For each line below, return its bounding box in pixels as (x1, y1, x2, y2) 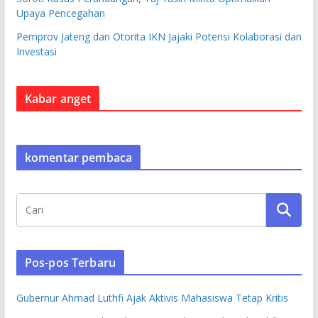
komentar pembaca (24, 149, 133, 165)
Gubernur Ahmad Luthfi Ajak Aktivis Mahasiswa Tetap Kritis (16, 290, 288, 305)
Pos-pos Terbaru (24, 254, 116, 270)
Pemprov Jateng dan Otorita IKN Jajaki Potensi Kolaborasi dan (16, 29, 302, 43)
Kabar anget (24, 90, 92, 106)
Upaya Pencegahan (16, 6, 105, 20)
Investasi (16, 44, 57, 58)
